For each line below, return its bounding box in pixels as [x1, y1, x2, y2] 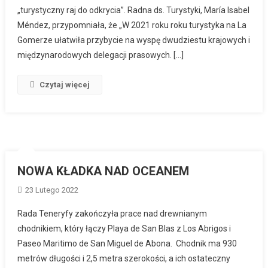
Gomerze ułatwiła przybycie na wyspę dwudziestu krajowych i [17, 35, 251, 45]
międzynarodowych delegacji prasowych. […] [17, 50, 184, 60]
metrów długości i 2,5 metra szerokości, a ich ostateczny [17, 253, 231, 263]
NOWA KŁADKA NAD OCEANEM [17, 163, 190, 178]
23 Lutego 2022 [25, 185, 79, 194]
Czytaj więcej [39, 80, 90, 89]
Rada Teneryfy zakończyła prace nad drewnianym [17, 208, 208, 218]
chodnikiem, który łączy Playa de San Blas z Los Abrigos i [17, 223, 232, 233]
